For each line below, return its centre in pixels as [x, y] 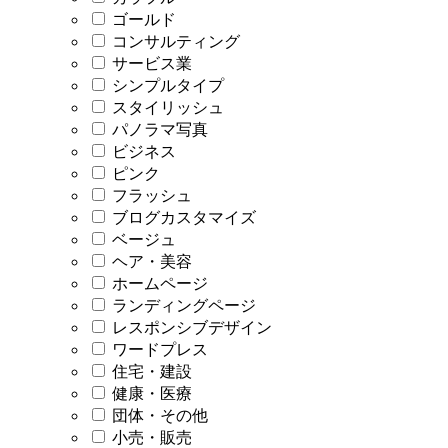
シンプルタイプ [166, 85]
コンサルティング [174, 41]
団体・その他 [158, 415]
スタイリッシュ [166, 107]
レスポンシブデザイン [190, 327]
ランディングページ [182, 305]
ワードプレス [158, 349]
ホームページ [158, 283]
